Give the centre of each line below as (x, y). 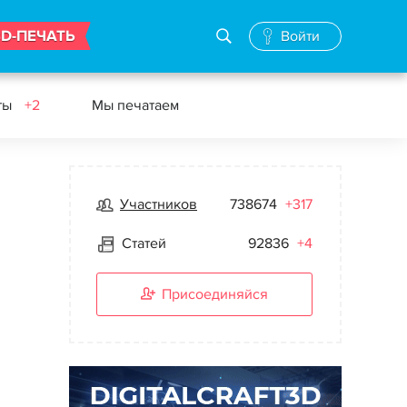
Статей (144, 243)
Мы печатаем (135, 105)
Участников (159, 204)
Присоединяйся (215, 294)
